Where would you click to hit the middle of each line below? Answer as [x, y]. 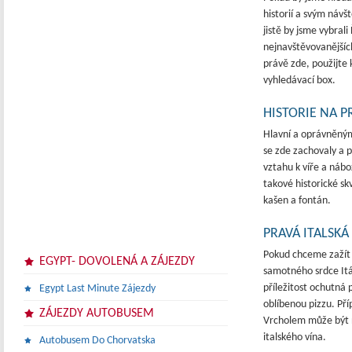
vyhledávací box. [299, 81]
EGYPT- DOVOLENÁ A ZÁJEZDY [117, 262]
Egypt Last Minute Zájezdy [97, 289]
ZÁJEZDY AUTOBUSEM [97, 313]
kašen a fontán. [297, 201]
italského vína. [295, 337]
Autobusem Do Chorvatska [97, 341]
